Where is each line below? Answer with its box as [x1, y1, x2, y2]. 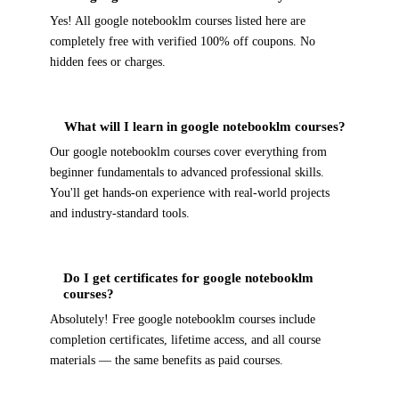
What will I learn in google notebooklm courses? [64, 118, 346, 134]
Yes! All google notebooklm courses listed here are [50, 13, 305, 28]
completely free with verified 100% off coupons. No [50, 34, 315, 48]
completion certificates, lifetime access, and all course [50, 332, 321, 346]
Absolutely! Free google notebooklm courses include [50, 312, 315, 326]
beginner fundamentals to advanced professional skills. [50, 165, 324, 179]
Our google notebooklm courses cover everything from [50, 144, 327, 159]
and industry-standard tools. [50, 206, 190, 220]
